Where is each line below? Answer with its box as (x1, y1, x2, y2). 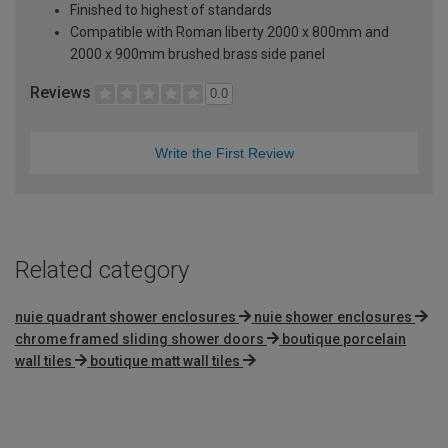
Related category (15, 255, 189, 284)
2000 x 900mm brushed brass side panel (70, 45, 325, 62)
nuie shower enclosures (254, 308, 413, 325)
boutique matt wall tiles (90, 352, 241, 369)
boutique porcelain (282, 330, 407, 347)
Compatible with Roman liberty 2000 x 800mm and (70, 23, 389, 40)
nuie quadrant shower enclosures (15, 308, 236, 325)
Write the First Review (154, 144, 294, 161)
